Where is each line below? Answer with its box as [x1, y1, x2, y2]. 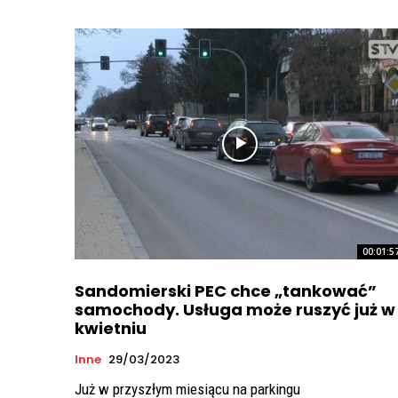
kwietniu [75, 317, 147, 340]
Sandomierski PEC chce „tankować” [75, 280, 377, 303]
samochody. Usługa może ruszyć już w [75, 298, 395, 322]
